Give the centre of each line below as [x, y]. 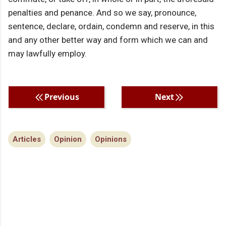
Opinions [111, 139]
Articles [27, 139]
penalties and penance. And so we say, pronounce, [102, 13]
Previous [62, 97]
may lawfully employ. [47, 54]
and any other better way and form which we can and [108, 40]
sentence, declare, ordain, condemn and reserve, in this [111, 26]
